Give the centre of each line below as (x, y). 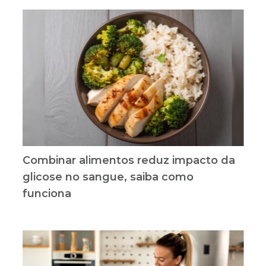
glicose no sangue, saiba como (108, 177)
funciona (47, 193)
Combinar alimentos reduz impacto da (129, 160)
